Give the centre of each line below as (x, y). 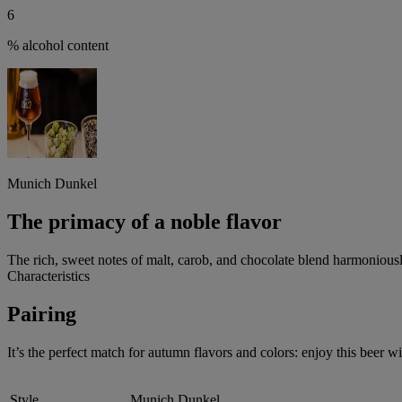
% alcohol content (58, 45)
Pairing (42, 314)
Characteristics (48, 275)
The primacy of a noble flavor (144, 221)
